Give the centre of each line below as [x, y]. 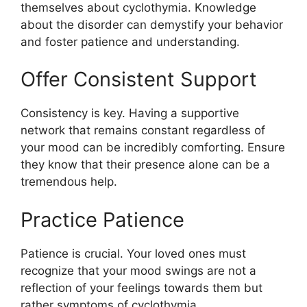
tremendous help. [69, 182]
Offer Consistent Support [139, 79]
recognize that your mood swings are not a [138, 270]
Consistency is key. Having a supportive [130, 113]
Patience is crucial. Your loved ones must [133, 253]
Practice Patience [102, 219]
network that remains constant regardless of [143, 131]
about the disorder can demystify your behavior [152, 24]
